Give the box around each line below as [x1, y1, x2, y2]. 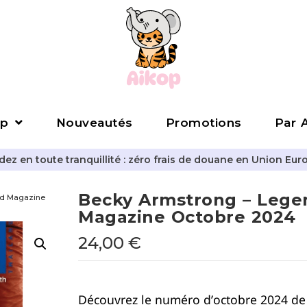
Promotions [165, 115, 242, 130]
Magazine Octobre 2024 [78, 207, 296, 227]
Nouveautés [56, 115, 133, 130]
